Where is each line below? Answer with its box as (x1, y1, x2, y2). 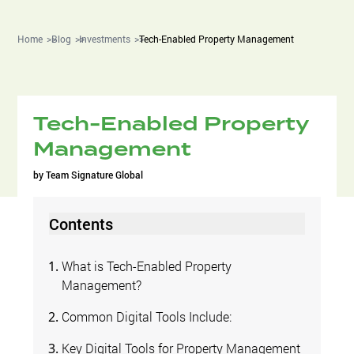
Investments (79, 32, 131, 45)
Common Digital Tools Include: (62, 307, 232, 325)
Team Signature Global (46, 168, 144, 181)
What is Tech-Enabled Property (62, 257, 232, 274)
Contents (49, 213, 114, 234)
